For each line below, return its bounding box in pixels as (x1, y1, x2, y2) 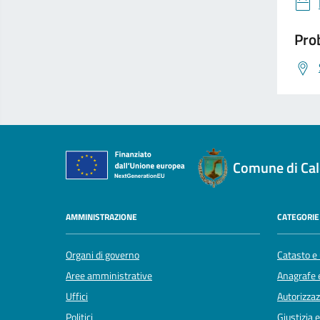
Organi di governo (66, 247, 139, 264)
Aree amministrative (66, 268, 152, 284)
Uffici (66, 289, 88, 305)
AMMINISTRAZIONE (66, 209, 137, 224)
